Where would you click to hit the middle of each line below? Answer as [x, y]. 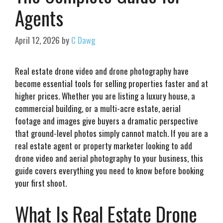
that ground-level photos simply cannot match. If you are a [111, 133]
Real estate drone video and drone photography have [102, 71]
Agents [39, 17]
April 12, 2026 [37, 40]
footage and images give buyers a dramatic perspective [107, 121]
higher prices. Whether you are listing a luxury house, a [105, 96]
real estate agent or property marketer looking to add [104, 146]
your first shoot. [41, 183]
